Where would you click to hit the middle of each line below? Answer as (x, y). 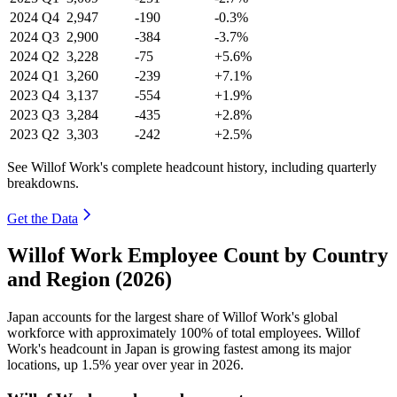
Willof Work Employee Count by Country (198, 256)
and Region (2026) (90, 280)
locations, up (44, 365)
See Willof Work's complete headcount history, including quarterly (192, 167)
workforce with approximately (93, 333)
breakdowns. (43, 183)
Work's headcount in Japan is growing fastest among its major (179, 349)
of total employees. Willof (286, 333)
